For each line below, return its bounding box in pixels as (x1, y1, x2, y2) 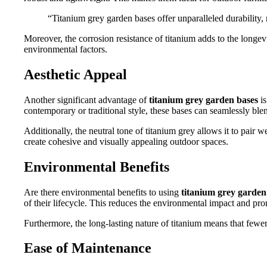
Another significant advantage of (24, 94, 149, 105)
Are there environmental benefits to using (24, 187, 181, 197)
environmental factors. (24, 44, 107, 54)
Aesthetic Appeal (24, 66, 127, 82)
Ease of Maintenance (24, 240, 151, 256)
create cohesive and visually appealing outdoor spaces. (24, 136, 228, 147)
